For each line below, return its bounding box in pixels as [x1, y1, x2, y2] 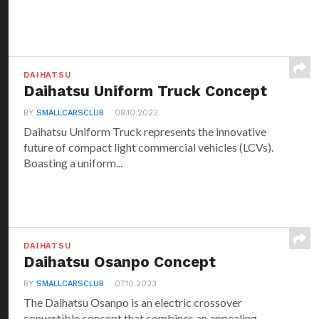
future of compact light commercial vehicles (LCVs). [23, 140, 274, 154]
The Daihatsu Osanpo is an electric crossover [23, 296, 243, 309]
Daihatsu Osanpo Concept [23, 253, 216, 271]
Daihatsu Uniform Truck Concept [23, 83, 268, 100]
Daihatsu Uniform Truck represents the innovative [23, 125, 267, 138]
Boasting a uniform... [23, 156, 123, 169]
